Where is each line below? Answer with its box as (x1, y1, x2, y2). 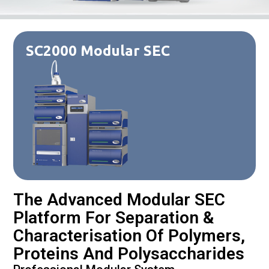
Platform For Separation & (13, 207, 214, 228)
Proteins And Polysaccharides (13, 243, 245, 264)
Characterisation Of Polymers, (13, 225, 246, 246)
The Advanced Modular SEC (13, 189, 226, 210)
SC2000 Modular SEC (25, 43, 170, 59)
